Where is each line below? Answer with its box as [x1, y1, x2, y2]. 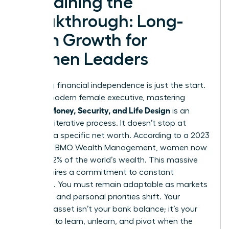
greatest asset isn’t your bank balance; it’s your [19, 204, 197, 213]
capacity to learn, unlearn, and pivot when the [19, 217, 193, 225]
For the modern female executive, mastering [19, 93, 185, 102]
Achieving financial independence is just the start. [19, 81, 205, 89]
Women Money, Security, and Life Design [19, 104, 170, 115]
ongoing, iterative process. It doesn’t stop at [19, 119, 186, 127]
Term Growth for [19, 31, 148, 49]
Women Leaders [19, 50, 148, 68]
